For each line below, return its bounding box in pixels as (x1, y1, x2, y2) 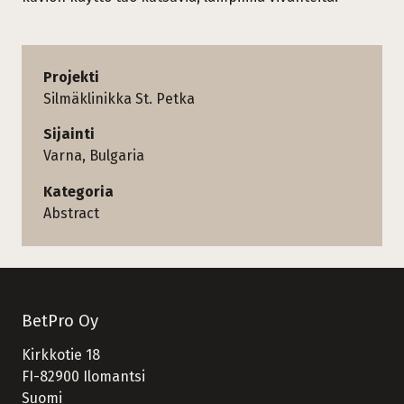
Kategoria (43, 183, 114, 201)
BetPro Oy (22, 311, 98, 332)
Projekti (43, 69, 99, 87)
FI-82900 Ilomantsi (22, 368, 145, 386)
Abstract (43, 205, 99, 223)
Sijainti (43, 125, 95, 143)
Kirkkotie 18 (22, 346, 100, 364)
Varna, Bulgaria (43, 147, 144, 165)
